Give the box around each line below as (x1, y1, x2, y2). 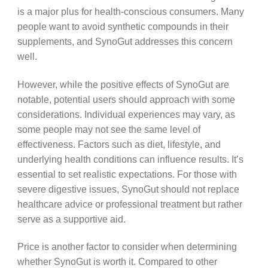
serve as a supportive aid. (17, 213, 126, 224)
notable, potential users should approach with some (17, 93, 235, 105)
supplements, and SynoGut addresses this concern (17, 36, 233, 47)
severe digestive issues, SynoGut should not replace (17, 183, 239, 194)
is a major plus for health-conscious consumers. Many (17, 6, 244, 17)
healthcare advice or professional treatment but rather (17, 198, 242, 209)
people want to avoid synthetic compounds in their (17, 21, 229, 32)
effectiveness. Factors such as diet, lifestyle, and (17, 138, 221, 150)
